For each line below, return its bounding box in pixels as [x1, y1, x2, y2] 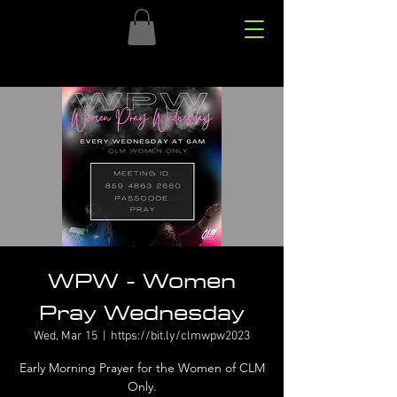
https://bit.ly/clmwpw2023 [111, 328, 250, 344]
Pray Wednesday [39, 292, 245, 331]
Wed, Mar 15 [34, 328, 97, 344]
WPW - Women [48, 261, 236, 299]
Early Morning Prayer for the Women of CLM [19, 359, 265, 376]
